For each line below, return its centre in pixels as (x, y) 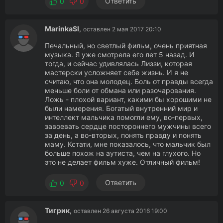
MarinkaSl (62, 29)
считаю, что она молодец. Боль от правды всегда (129, 81)
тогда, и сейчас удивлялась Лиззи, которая (118, 63)
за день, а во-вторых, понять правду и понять (123, 135)
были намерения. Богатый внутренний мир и (121, 108)
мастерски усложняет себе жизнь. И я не (116, 72)
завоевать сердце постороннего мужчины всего (128, 126)
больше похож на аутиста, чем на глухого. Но (123, 153)
